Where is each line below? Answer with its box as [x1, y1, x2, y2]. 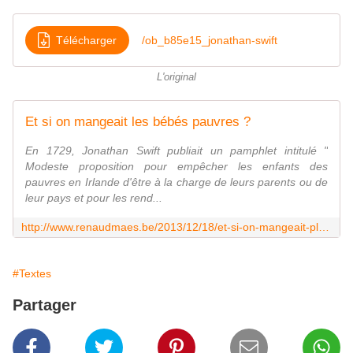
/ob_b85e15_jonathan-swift [142, 33, 277, 46]
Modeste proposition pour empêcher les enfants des [25, 160, 328, 173]
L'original [157, 72, 196, 84]
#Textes [13, 267, 51, 281]
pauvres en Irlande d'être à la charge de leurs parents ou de [25, 176, 328, 189]
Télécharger [56, 33, 117, 46]
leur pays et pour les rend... [25, 191, 162, 205]
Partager [13, 296, 76, 314]
